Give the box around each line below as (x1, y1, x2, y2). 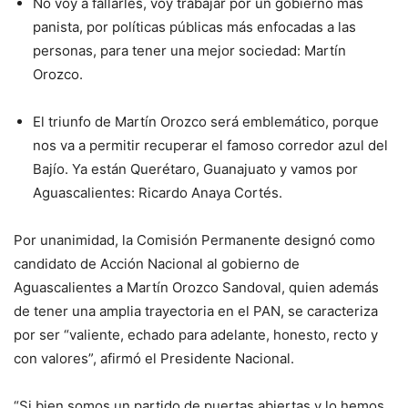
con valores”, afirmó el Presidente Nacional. (14, 350, 294, 368)
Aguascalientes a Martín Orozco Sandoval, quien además (14, 279, 379, 297)
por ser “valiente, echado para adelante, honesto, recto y (14, 326, 378, 344)
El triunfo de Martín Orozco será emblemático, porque (33, 113, 379, 131)
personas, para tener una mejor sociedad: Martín (33, 42, 346, 60)
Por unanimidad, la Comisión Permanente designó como (14, 231, 375, 250)
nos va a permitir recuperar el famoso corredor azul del (33, 137, 388, 155)
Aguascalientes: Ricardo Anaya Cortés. (33, 184, 282, 202)
